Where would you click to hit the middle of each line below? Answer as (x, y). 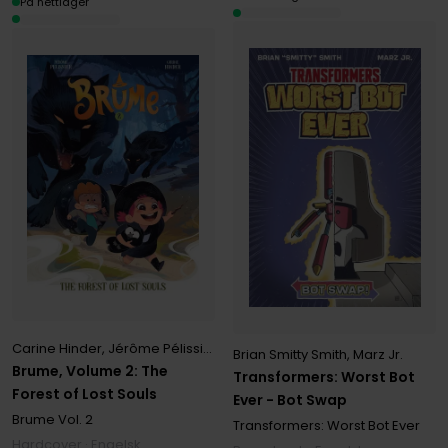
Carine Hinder (56, 349)
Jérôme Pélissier (155, 349)
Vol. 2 (73, 420)
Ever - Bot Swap (290, 400)
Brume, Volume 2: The (89, 371)
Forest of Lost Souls (84, 394)
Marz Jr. (378, 355)
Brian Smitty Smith (290, 355)
